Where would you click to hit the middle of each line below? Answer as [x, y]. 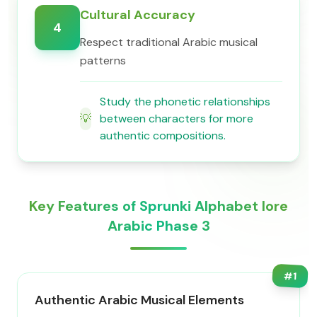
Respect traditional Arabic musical [169, 42]
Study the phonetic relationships [185, 102]
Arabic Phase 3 [158, 226]
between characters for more [177, 119]
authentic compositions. [163, 136]
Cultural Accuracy [138, 15]
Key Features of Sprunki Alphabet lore [158, 206]
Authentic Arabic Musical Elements [139, 300]
